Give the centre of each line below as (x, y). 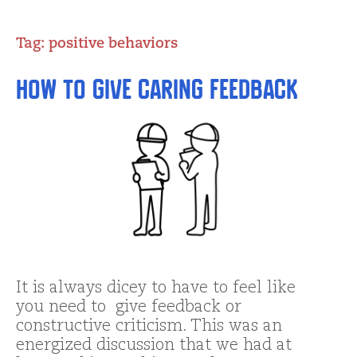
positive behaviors (113, 44)
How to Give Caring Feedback (157, 90)
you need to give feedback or (129, 308)
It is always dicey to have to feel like (156, 289)
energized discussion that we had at (154, 346)
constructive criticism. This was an (149, 327)
